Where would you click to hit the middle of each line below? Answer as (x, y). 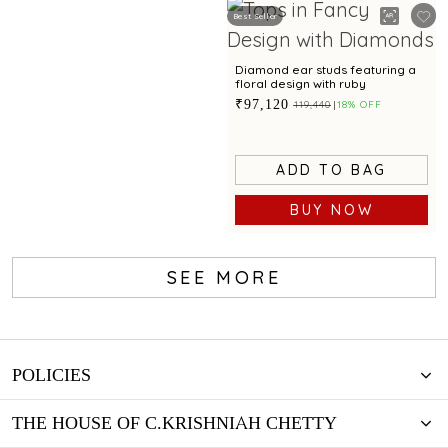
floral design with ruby (300, 83)
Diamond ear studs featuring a (325, 69)
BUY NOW (331, 210)
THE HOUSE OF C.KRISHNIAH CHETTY (174, 423)
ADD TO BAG (331, 170)
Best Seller (255, 15)
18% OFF (359, 104)
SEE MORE (224, 277)
